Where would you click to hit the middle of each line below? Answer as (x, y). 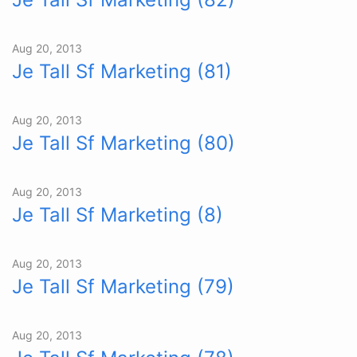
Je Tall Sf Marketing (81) (122, 71)
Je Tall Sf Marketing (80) (124, 143)
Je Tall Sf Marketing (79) (123, 286)
